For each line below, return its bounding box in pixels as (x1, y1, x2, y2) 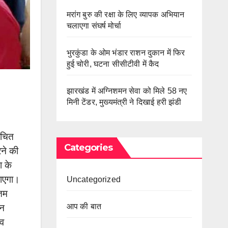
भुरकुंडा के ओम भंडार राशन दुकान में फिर (66, 48, 185, 57)
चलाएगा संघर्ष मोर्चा (66, 21, 122, 30)
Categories (64, 141, 113, 153)
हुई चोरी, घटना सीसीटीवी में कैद (66, 59, 159, 68)
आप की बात (66, 202, 101, 211)
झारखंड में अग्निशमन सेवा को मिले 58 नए (66, 86, 187, 95)
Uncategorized (66, 175, 121, 184)
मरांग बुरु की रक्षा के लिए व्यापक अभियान (66, 10, 185, 19)
